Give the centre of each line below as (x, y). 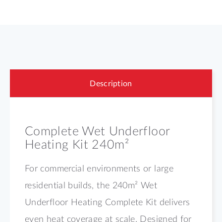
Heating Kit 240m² (77, 143)
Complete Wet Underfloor (97, 130)
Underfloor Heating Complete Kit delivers (108, 201)
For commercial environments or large (99, 168)
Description (111, 83)
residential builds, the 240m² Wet (91, 185)
